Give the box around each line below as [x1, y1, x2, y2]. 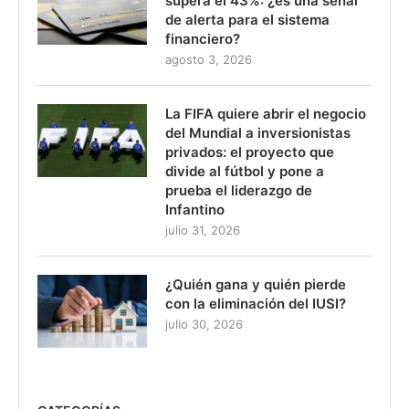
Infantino [165, 200, 225, 218]
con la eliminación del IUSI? [165, 294, 346, 312]
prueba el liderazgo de [165, 181, 312, 199]
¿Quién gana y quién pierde [165, 275, 346, 293]
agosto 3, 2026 [165, 51, 252, 67]
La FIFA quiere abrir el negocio [165, 104, 366, 122]
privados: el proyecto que [165, 142, 334, 161]
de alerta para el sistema [165, 10, 330, 28]
